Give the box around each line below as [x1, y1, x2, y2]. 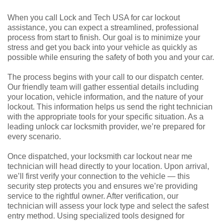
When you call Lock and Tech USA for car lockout [7, 13, 180, 22]
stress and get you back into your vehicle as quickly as [7, 43, 197, 52]
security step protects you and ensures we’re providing [7, 181, 198, 190]
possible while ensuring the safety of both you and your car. [7, 53, 214, 61]
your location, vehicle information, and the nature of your [7, 92, 203, 101]
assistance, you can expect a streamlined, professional [7, 23, 199, 32]
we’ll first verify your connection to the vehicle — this [7, 171, 190, 180]
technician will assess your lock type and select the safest [7, 201, 209, 210]
